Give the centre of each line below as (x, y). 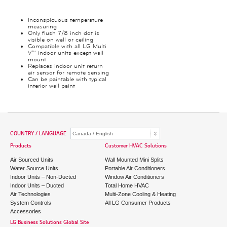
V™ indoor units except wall (66, 53)
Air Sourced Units (32, 160)
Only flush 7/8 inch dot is (64, 33)
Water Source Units (34, 168)
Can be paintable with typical (67, 79)
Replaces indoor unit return (65, 66)
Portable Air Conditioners (135, 168)
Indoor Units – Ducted (37, 185)
